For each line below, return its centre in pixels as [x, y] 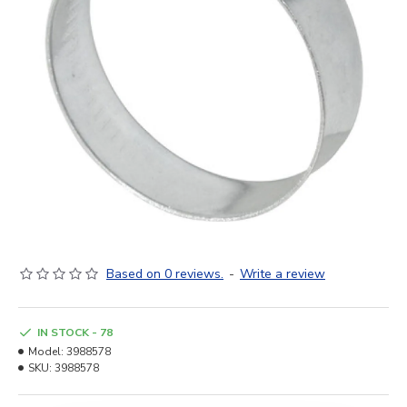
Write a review [283, 274]
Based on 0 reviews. [165, 274]
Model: [46, 352]
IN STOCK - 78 [75, 333]
